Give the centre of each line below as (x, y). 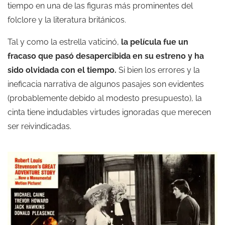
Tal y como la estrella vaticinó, (64, 42)
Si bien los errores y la (158, 70)
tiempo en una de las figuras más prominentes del (100, 6)
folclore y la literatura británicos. (67, 20)
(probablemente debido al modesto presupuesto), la (105, 98)
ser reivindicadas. (39, 126)
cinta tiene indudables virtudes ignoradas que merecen (109, 112)
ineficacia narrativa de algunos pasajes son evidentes (106, 84)
